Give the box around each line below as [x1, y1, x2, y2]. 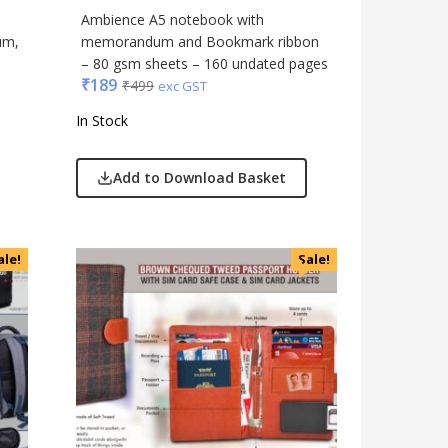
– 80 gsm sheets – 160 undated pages [81, 54, 329, 73]
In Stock [76, 111, 129, 130]
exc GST [158, 77, 208, 95]
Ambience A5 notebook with [81, 10, 265, 29]
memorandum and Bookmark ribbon [81, 32, 320, 51]
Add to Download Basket [113, 167, 287, 187]
